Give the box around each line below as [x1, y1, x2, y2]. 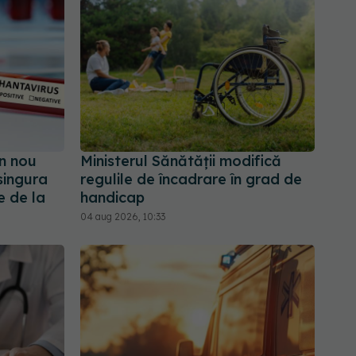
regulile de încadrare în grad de [80, 170, 302, 189]
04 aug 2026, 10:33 [80, 211, 165, 223]
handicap [80, 188, 145, 207]
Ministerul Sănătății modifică [80, 152, 281, 171]
